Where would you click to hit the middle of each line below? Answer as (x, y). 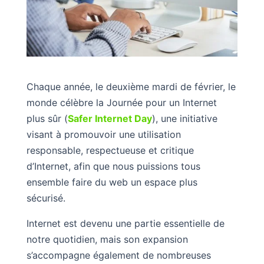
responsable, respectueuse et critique (110, 150)
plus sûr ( (47, 118)
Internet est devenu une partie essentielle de (125, 223)
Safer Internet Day (110, 118)
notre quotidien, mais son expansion (107, 239)
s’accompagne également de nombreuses (118, 255)
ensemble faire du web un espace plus (112, 182)
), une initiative (184, 118)
